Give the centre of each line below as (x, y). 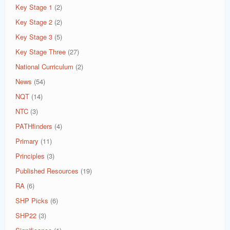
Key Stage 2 (34, 22)
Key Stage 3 (34, 37)
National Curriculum (44, 66)
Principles (30, 156)
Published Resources (47, 171)
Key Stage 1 (34, 7)
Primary (27, 141)
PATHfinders (34, 126)
